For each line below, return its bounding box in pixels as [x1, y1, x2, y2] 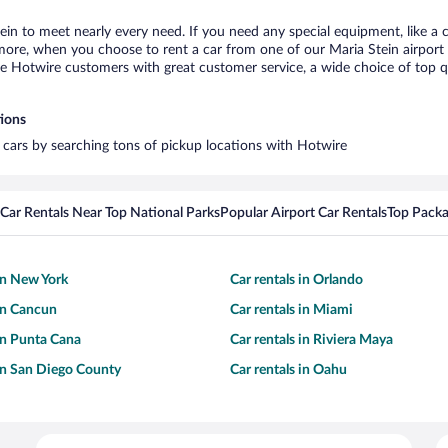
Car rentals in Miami [230, 303, 353, 317]
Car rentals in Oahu [230, 363, 347, 377]
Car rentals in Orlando [230, 273, 363, 287]
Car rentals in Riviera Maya [230, 333, 393, 347]
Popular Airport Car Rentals [220, 206, 387, 220]
